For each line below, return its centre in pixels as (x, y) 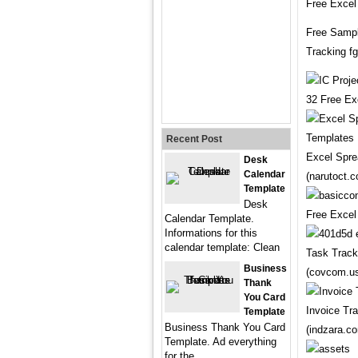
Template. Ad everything (221, 342)
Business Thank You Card (225, 327)
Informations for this (211, 233)
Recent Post (194, 139)
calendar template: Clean (222, 247)
